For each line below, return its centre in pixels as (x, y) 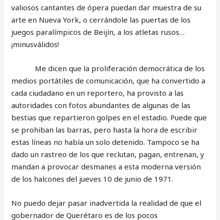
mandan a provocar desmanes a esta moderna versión (106, 166)
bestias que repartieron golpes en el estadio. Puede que (109, 117)
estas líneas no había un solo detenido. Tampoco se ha (106, 142)
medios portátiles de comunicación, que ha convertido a (109, 80)
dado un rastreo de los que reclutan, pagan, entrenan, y (108, 154)
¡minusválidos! (35, 44)
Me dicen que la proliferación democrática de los (108, 68)
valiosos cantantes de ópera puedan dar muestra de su (107, 7)
